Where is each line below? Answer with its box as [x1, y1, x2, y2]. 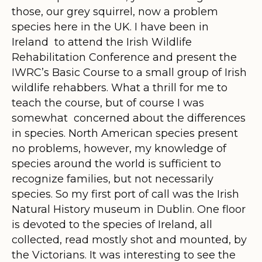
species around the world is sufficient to [12, 157, 221, 170]
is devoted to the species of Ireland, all [12, 218, 212, 231]
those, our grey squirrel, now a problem [12, 5, 218, 18]
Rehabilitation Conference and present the [12, 50, 237, 64]
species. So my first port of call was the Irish [12, 187, 239, 201]
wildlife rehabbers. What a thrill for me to [12, 81, 227, 94]
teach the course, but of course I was [12, 96, 204, 109]
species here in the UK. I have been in [12, 20, 209, 33]
